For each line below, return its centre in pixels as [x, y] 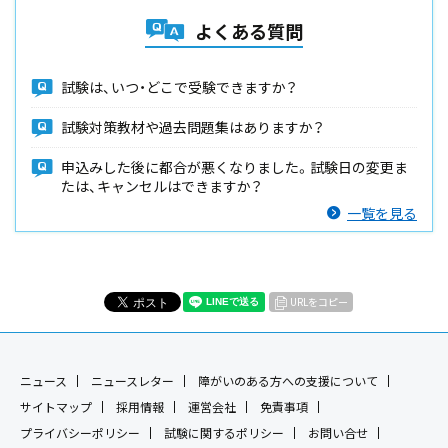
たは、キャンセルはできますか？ [161, 186]
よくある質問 [249, 31]
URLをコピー [319, 301]
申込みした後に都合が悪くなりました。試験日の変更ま [234, 167]
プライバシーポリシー [80, 433]
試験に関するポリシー [224, 433]
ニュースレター [132, 381]
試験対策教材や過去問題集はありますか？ [192, 127]
